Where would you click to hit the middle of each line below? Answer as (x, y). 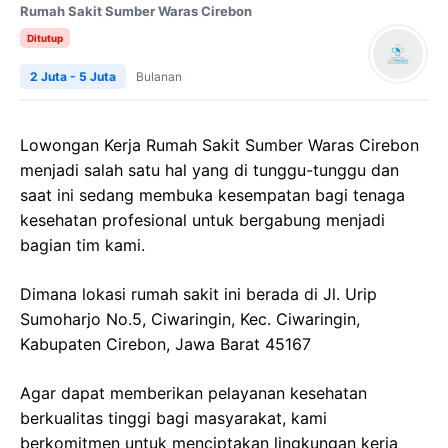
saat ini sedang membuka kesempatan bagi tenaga (212, 195)
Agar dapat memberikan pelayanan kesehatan (193, 393)
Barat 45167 (263, 344)
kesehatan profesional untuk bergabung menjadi (202, 220)
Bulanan (159, 76)
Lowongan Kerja (83, 145)
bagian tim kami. (82, 245)
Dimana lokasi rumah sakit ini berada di (171, 294)
